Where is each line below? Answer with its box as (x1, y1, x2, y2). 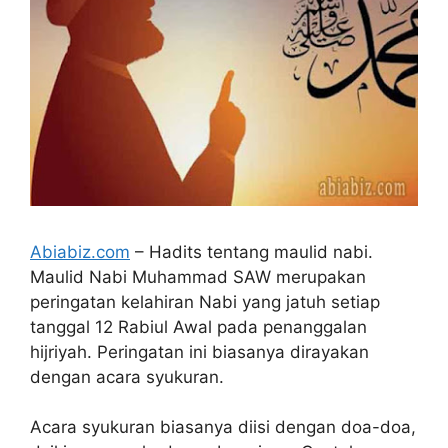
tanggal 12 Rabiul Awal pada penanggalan (30, 316, 367, 337)
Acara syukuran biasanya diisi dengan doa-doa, (30, 417, 416, 438)
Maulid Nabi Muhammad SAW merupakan (30, 266, 366, 287)
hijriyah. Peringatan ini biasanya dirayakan (30, 341, 369, 362)
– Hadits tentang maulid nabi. (130, 241, 373, 262)
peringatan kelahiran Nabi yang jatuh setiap (30, 291, 380, 312)
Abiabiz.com (30, 241, 130, 262)
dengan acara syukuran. (30, 366, 224, 387)
